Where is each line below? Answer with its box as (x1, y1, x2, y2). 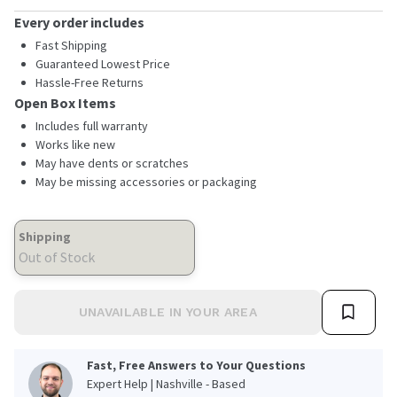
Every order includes (14, 12, 144, 31)
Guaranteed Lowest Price (35, 55, 170, 72)
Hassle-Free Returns (35, 74, 144, 90)
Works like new (35, 136, 115, 152)
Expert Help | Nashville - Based (87, 375, 245, 392)
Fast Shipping (35, 36, 107, 53)
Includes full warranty (35, 117, 148, 134)
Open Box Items (14, 93, 116, 112)
